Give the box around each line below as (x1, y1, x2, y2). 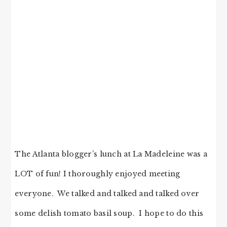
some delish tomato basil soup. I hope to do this (15, 208, 204, 218)
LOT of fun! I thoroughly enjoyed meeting (15, 169, 180, 178)
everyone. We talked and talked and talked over (15, 188, 200, 198)
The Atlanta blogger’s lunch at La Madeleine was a (15, 149, 208, 159)
